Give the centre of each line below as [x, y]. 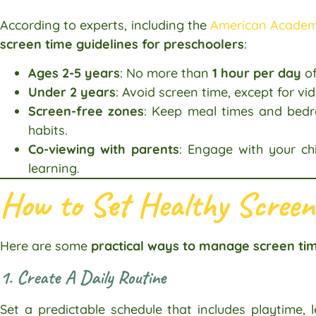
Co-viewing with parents [104, 150]
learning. [54, 169]
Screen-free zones [86, 111]
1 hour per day [257, 73]
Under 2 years [72, 92]
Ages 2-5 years [74, 73]
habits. [48, 130]
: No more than [166, 73]
